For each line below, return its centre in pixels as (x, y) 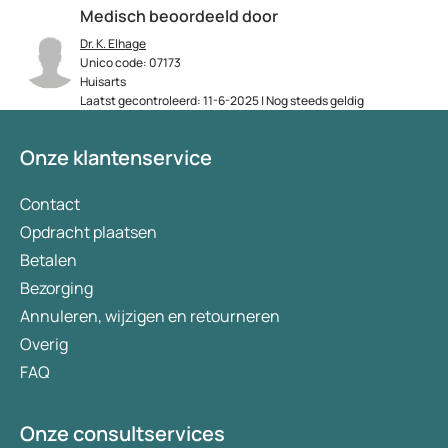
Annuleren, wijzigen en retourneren (150, 316)
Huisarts (103, 82)
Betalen (48, 260)
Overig (44, 344)
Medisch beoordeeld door (179, 16)
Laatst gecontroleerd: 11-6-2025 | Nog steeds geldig (222, 101)
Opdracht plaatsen (88, 232)
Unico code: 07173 (130, 63)
